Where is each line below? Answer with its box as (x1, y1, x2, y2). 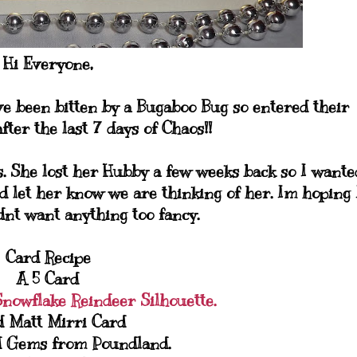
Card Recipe (5, 248, 91, 268)
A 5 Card (17, 269, 79, 289)
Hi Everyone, (3, 54, 92, 74)
